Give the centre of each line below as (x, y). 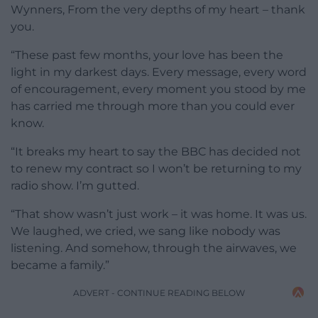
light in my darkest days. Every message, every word (159, 72)
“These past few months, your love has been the (147, 55)
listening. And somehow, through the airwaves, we (154, 248)
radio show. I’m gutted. (75, 185)
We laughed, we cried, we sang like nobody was (146, 231)
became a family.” (60, 265)
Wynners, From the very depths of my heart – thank (158, 9)
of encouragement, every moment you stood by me (158, 89)
